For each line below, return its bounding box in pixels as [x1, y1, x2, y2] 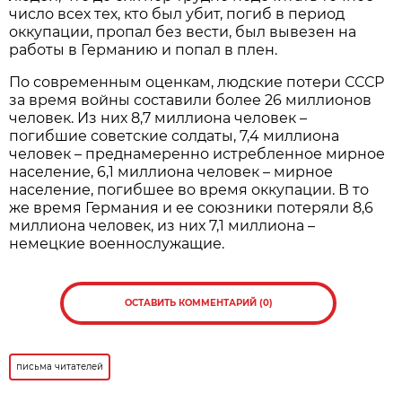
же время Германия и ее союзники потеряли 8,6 [9, 198, 374, 216]
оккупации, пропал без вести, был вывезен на [9, 22, 357, 40]
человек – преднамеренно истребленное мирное [9, 144, 386, 162]
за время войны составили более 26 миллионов [9, 91, 372, 109]
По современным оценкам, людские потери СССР [9, 73, 385, 91]
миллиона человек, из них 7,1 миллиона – [9, 216, 316, 234]
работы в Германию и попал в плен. [9, 40, 278, 58]
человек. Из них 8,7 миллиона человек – [9, 109, 308, 127]
